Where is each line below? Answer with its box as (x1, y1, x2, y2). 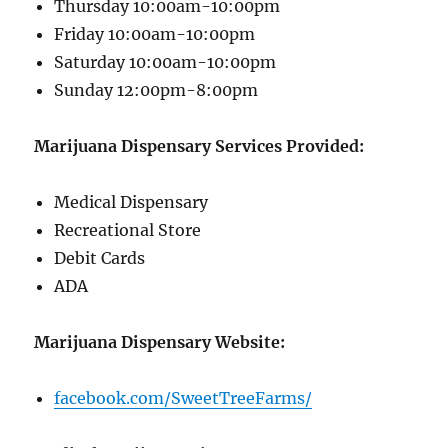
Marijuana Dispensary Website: (34, 332, 286, 353)
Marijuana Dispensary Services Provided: (34, 136, 365, 157)
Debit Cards (54, 248, 146, 269)
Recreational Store (54, 220, 202, 241)
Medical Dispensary (54, 192, 209, 213)
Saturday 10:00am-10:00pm (54, 52, 277, 73)
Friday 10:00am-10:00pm (54, 24, 256, 45)
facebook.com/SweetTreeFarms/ (54, 388, 313, 409)
